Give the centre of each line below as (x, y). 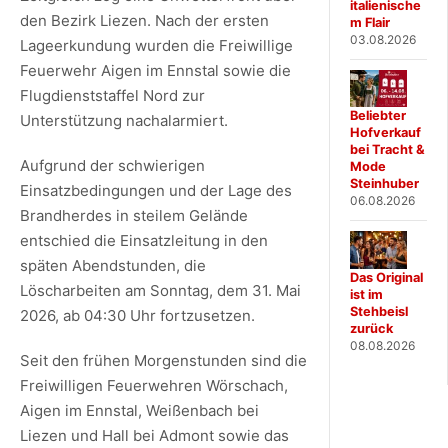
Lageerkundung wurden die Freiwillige (156, 45)
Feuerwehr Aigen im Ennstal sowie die (155, 70)
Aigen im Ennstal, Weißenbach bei (139, 410)
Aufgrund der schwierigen (112, 165)
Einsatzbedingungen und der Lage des (156, 190)
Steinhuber (385, 184)
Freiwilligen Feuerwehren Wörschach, (154, 385)
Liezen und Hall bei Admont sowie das (154, 435)
